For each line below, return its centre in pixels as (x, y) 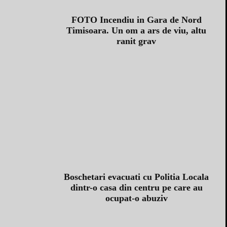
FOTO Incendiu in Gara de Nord (136, 20)
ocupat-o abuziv (136, 198)
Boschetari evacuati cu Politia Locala (136, 177)
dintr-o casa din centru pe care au (136, 187)
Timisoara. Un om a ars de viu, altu (136, 31)
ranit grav (136, 41)
